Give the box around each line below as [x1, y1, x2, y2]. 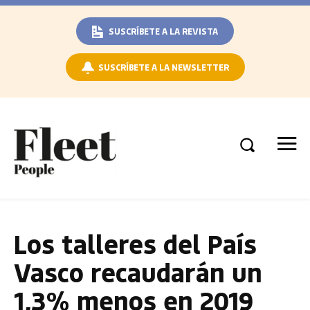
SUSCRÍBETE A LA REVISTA [109, 25, 218, 37]
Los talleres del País [14, 226, 257, 262]
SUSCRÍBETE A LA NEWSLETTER [98, 61, 229, 73]
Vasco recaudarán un [14, 254, 262, 290]
